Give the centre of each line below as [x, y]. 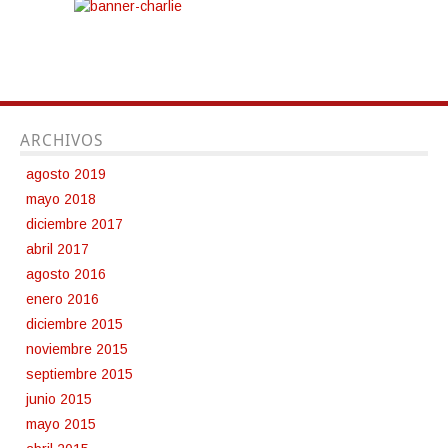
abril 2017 [57, 249]
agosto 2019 [66, 174]
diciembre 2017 [74, 224]
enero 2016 [62, 299]
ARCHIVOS [61, 141]
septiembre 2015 [79, 374]
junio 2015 [59, 399]
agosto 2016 [66, 274]
